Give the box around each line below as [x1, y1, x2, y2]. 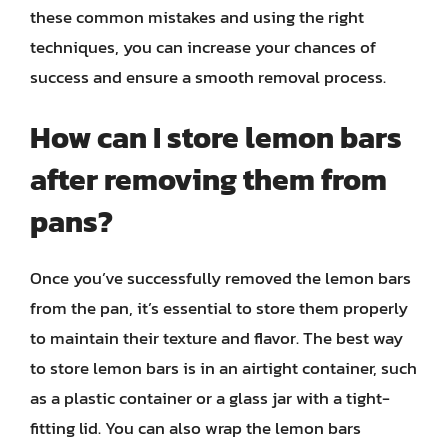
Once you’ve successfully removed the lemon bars [30, 265, 411, 291]
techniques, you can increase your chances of [30, 33, 376, 60]
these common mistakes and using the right [30, 3, 364, 30]
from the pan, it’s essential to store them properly [30, 295, 408, 321]
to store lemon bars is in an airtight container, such [30, 355, 417, 381]
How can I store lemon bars [30, 115, 402, 160]
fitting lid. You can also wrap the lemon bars [30, 415, 361, 441]
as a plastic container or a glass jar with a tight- [30, 385, 390, 411]
